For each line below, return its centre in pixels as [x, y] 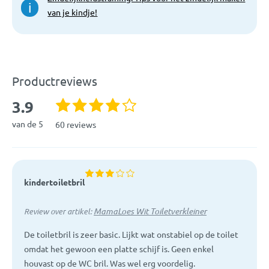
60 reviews [76, 124]
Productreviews [55, 80]
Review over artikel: [59, 211]
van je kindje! [73, 12]
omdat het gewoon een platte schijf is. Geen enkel [119, 248]
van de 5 [28, 124]
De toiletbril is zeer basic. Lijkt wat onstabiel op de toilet [131, 234]
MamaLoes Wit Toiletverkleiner [150, 211]
